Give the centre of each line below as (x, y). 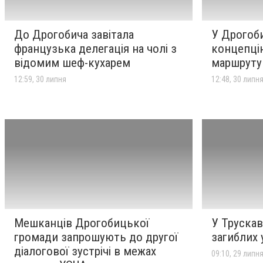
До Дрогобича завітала (74, 35)
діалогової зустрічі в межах (85, 251)
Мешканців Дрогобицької (82, 223)
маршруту (237, 63)
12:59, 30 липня (40, 80)
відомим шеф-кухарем (72, 63)
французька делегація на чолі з (95, 49)
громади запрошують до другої (96, 237)
